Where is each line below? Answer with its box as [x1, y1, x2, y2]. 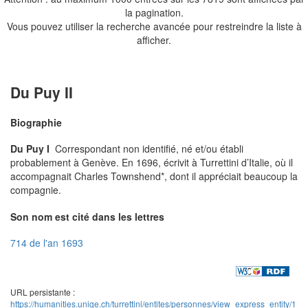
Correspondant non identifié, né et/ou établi [49, 142, 243, 156]
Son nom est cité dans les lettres [10, 209, 164, 223]
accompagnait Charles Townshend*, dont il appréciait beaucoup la [10, 169, 298, 184]
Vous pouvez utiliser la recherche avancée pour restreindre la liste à [6, 19, 302, 33]
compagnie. [10, 183, 61, 197]
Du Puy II [10, 81, 73, 102]
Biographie [10, 115, 62, 129]
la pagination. [124, 5, 184, 19]
